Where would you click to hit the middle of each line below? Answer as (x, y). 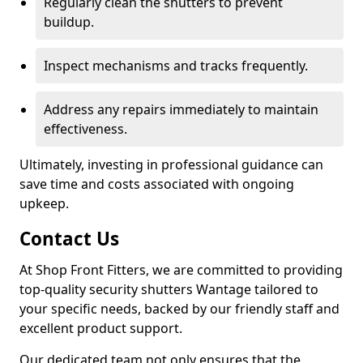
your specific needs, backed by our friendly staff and (179, 309)
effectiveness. (85, 129)
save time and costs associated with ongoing (157, 184)
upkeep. (44, 203)
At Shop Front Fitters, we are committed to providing (181, 270)
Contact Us (69, 239)
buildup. (69, 22)
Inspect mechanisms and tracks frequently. (176, 66)
